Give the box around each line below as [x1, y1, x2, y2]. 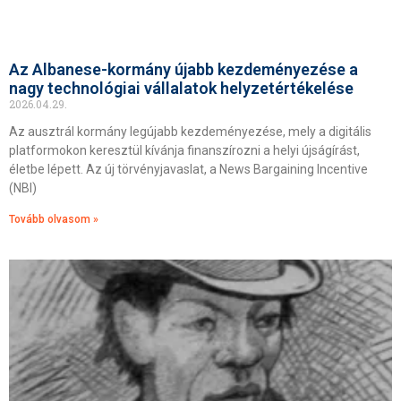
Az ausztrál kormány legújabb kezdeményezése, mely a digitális [9, 124, 371, 139]
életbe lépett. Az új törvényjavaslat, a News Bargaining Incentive [9, 162, 368, 176]
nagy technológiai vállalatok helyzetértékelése [9, 79, 354, 98]
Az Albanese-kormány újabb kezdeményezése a [9, 60, 358, 79]
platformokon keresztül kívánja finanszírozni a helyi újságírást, [9, 143, 360, 158]
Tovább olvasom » [9, 213, 98, 226]
